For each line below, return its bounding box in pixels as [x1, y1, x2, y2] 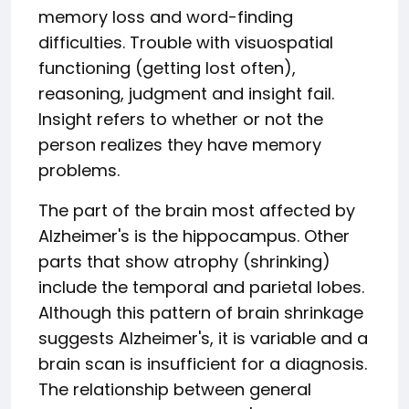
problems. [38, 159, 120, 182]
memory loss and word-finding [38, 5, 293, 28]
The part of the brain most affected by [38, 199, 355, 222]
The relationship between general [38, 378, 311, 401]
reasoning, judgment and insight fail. [38, 82, 334, 105]
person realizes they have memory [38, 133, 321, 156]
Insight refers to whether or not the [38, 108, 323, 131]
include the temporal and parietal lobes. [38, 276, 364, 299]
